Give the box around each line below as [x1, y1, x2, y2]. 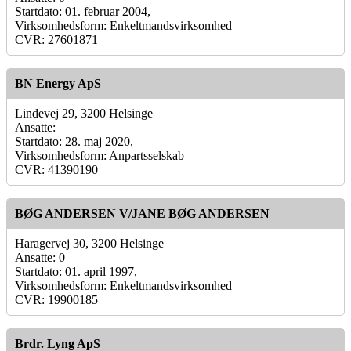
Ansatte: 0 [15, 250, 65, 264]
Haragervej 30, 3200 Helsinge [15, 236, 164, 250]
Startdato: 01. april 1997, [15, 264, 137, 278]
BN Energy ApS [15, 76, 101, 90]
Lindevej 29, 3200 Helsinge [15, 106, 153, 120]
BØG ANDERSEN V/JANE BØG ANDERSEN [15, 206, 270, 220]
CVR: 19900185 [15, 292, 98, 306]
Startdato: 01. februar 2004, [15, 4, 150, 18]
